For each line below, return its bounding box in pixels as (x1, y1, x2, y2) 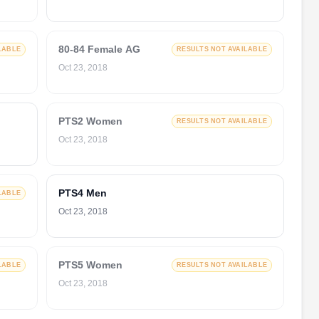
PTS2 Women (58, 115, 122, 127)
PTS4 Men (58, 187, 107, 199)
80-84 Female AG (58, 43, 140, 55)
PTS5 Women (58, 259, 122, 271)
